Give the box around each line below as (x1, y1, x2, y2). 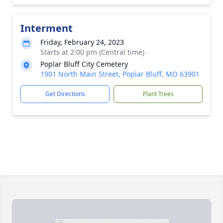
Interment (20, 21, 73, 35)
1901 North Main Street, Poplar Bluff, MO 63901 (40, 69, 200, 79)
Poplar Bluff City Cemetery (40, 59, 128, 69)
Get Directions (45, 90, 85, 98)
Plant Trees (142, 90, 174, 98)
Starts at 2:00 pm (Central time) (40, 47, 144, 57)
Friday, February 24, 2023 (40, 37, 124, 47)
